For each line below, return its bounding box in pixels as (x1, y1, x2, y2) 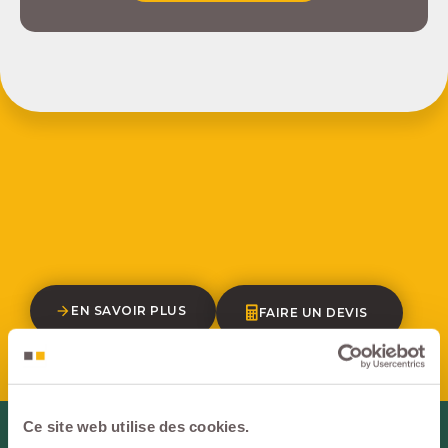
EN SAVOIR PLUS (71, 303, 186, 318)
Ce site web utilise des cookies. (23, 417, 249, 435)
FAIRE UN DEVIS (258, 305, 368, 320)
